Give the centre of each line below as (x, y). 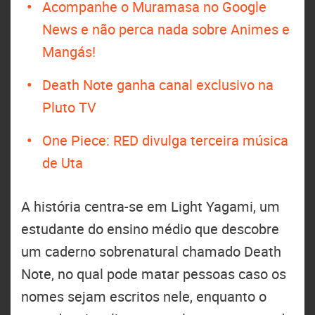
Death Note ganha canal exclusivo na (158, 85)
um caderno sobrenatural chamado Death (151, 251)
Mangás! (69, 52)
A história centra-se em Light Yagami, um (150, 206)
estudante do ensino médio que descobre (150, 229)
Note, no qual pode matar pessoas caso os (154, 274)
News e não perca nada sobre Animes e (166, 29)
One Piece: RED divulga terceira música (165, 140)
